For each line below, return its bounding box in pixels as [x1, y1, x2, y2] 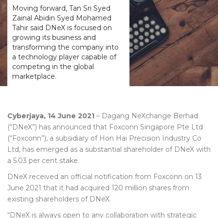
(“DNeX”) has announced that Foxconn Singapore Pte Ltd [7, 123, 203, 131]
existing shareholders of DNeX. [7, 195, 111, 203]
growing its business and [12, 33, 96, 42]
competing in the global [12, 62, 94, 71]
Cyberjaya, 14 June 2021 [7, 111, 94, 120]
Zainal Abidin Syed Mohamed [12, 14, 111, 22]
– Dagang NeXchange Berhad [94, 111, 198, 120]
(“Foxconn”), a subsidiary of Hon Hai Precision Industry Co [7, 134, 201, 143]
